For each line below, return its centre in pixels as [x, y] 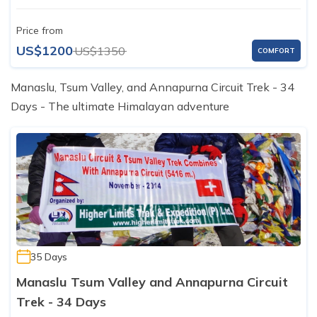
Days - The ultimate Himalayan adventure [120, 106]
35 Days [49, 257]
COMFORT [276, 51]
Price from [40, 31]
